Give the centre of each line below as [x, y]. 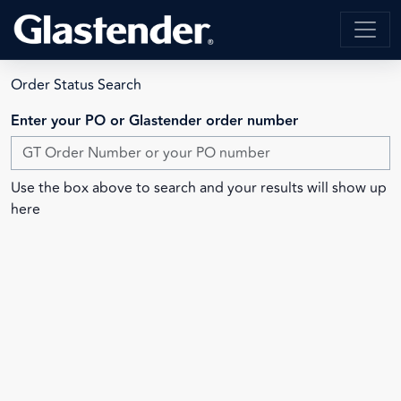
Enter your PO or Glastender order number [154, 121]
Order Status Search [76, 85]
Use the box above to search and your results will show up [199, 188]
